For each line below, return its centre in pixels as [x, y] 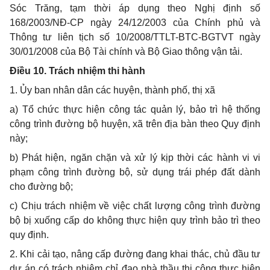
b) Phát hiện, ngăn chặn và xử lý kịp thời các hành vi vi [135, 158]
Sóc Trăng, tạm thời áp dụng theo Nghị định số [135, 8]
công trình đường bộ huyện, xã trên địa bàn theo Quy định [135, 124]
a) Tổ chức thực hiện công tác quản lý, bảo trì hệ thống [135, 109]
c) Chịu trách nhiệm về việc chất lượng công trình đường [135, 206]
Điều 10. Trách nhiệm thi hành [77, 71]
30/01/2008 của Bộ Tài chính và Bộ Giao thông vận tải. [126, 52]
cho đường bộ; [41, 187]
